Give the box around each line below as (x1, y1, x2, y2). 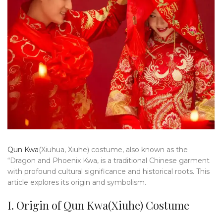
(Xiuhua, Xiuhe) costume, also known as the (39, 145, 188, 155)
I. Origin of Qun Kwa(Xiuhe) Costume (7, 198, 189, 213)
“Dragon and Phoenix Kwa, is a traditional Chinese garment (7, 156, 210, 166)
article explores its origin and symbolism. (7, 178, 146, 187)
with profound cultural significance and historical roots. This (7, 167, 210, 176)
